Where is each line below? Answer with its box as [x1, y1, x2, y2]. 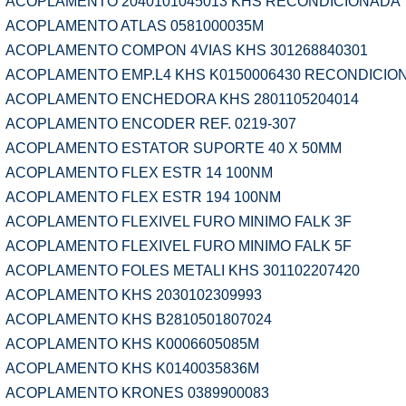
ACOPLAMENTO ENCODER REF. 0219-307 [5, 116, 296, 131]
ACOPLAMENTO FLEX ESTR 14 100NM [5, 165, 273, 180]
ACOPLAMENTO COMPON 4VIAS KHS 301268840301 [5, 43, 368, 58]
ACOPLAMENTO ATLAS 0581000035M [5, 18, 264, 34]
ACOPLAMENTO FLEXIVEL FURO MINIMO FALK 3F [5, 214, 352, 229]
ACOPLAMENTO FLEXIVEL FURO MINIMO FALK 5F [5, 238, 352, 254]
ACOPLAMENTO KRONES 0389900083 [5, 385, 269, 401]
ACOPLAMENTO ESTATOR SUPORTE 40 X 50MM [5, 140, 342, 156]
